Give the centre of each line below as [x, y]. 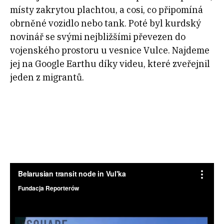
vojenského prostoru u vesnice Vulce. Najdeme [110, 50]
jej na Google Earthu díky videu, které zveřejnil [110, 63]
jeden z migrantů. [47, 77]
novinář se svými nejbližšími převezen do [98, 36]
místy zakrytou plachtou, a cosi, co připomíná [106, 9]
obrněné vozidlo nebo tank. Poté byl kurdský [105, 23]
